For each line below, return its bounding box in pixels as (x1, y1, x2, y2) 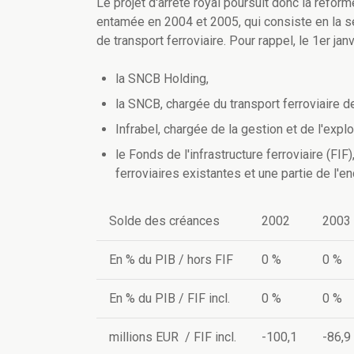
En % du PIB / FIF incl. (109, 291, 230, 307)
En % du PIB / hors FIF (109, 252, 233, 268)
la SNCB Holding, (115, 71, 209, 87)
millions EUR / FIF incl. (109, 330, 236, 345)
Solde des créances (109, 213, 220, 229)
